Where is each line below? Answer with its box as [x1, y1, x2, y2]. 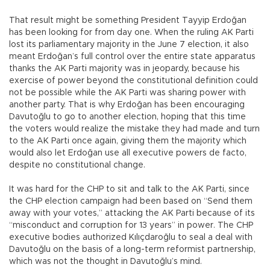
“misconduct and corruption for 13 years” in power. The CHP [9, 221, 253, 230]
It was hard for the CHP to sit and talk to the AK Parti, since [9, 185, 250, 194]
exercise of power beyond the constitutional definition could [9, 77, 258, 86]
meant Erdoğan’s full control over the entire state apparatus [9, 52, 256, 61]
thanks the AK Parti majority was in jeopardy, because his [9, 64, 240, 74]
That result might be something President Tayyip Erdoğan [9, 16, 246, 25]
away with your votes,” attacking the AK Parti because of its [9, 209, 255, 218]
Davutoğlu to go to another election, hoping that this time [9, 113, 246, 122]
